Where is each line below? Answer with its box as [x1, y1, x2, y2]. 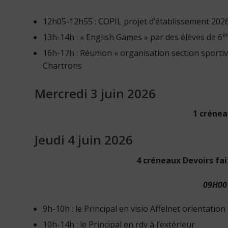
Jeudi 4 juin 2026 [35, 131, 133, 149]
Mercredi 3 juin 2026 [35, 84, 156, 102]
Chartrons [43, 60, 82, 71]
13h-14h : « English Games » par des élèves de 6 [43, 31, 222, 43]
